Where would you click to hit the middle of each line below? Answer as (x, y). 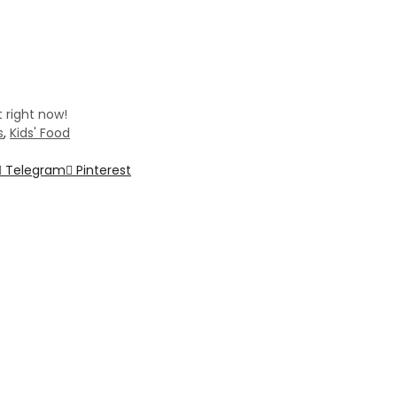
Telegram (35, 171)
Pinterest (104, 171)
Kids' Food (40, 133)
